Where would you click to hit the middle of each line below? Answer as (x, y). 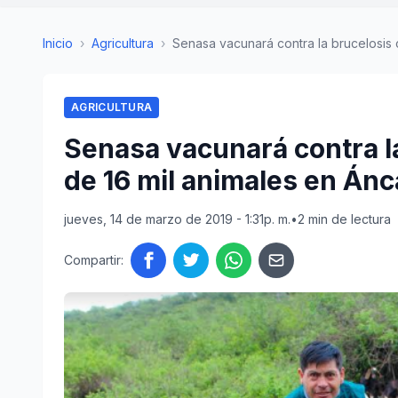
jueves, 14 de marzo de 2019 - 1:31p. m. (177, 219)
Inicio (58, 43)
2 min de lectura (344, 219)
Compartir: (94, 260)
